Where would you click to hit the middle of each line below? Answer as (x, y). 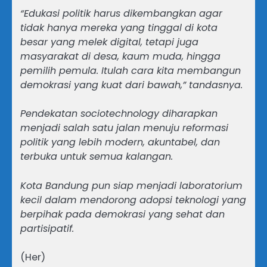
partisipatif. (47, 228)
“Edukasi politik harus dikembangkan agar (121, 14)
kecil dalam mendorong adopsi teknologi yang (133, 200)
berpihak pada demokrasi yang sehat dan (122, 214)
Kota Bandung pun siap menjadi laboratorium (131, 185)
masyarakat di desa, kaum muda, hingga (120, 57)
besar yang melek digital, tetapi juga (109, 42)
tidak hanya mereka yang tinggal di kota (119, 28)
